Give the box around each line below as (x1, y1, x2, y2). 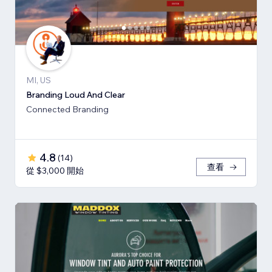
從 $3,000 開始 (26, 165, 84, 176)
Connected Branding (26, 103, 109, 115)
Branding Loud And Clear (26, 89, 125, 100)
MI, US (26, 74, 51, 86)
